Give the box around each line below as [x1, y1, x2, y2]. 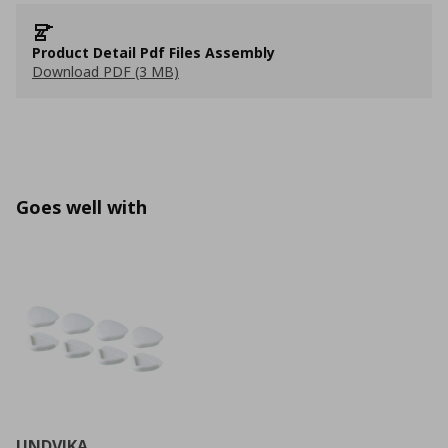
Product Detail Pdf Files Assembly [32, 43, 275, 62]
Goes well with [16, 195, 147, 219]
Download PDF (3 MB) [32, 62, 179, 81]
